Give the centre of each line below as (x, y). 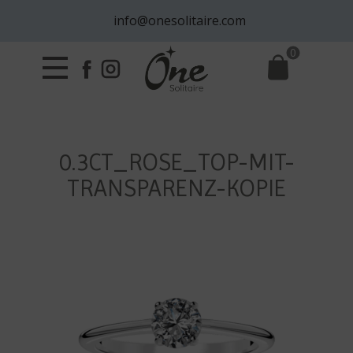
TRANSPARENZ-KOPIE (176, 188)
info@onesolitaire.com (176, 20)
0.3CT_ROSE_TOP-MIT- (176, 162)
